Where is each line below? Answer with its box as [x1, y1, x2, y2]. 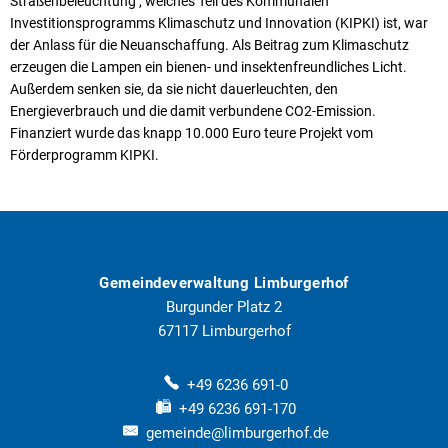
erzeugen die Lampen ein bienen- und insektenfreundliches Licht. [10, 58, 407, 75]
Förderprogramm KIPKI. [10, 146, 159, 163]
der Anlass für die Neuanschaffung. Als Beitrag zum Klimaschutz [10, 36, 409, 53]
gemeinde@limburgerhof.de [145, 423, 329, 442]
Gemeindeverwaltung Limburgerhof [99, 273, 349, 292]
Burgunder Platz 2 [166, 297, 282, 316]
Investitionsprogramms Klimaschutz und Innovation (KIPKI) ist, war [10, 14, 428, 31]
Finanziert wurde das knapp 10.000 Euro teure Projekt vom [10, 124, 373, 141]
